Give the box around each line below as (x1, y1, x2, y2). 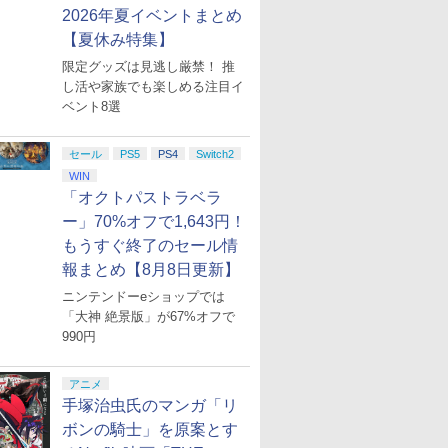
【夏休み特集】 (62, 31, 174, 48)
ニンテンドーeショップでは (62, 289, 225, 304)
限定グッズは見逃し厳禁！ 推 (62, 59, 235, 74)
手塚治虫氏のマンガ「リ (62, 397, 238, 414)
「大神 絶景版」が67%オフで (62, 309, 235, 324)
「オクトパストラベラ (62, 189, 222, 206)
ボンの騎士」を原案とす (62, 421, 238, 438)
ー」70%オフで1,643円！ (62, 213, 246, 230)
